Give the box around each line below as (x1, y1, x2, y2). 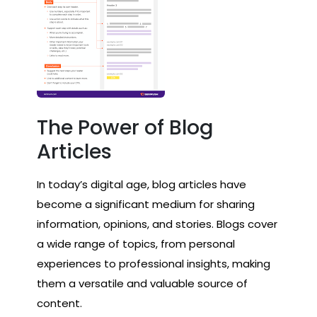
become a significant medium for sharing (37, 197, 255, 212)
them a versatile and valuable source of (37, 276, 248, 291)
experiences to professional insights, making (37, 256, 270, 271)
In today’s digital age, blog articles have (37, 177, 246, 192)
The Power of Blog (37, 113, 213, 142)
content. (37, 296, 82, 311)
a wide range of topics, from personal (37, 236, 235, 251)
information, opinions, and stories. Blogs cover (37, 217, 277, 231)
